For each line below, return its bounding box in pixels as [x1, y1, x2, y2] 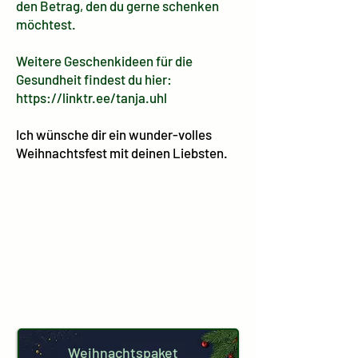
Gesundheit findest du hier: [16, 71, 172, 87]
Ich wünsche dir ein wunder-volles [16, 126, 212, 142]
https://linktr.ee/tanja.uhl [16, 89, 167, 105]
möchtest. [16, 16, 76, 32]
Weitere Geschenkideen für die [16, 53, 193, 69]
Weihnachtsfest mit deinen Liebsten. [16, 145, 228, 161]
